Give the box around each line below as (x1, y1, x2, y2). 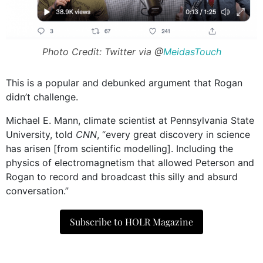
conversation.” (6, 185, 69, 197)
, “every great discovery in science (97, 129, 250, 141)
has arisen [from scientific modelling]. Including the (6, 143, 233, 155)
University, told (6, 129, 76, 141)
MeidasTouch (163, 46, 221, 58)
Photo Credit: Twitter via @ (42, 46, 163, 58)
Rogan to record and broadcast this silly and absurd (6, 171, 238, 183)
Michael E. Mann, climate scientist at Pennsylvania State (6, 114, 254, 127)
